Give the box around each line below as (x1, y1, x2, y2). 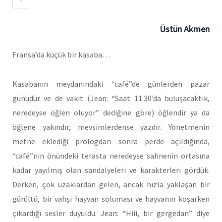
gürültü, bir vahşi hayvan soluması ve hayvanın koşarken (12, 193, 210, 204)
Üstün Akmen (160, 23, 210, 35)
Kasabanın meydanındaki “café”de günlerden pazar (12, 78, 210, 89)
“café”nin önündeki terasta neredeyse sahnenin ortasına (12, 150, 210, 161)
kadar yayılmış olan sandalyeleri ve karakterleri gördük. (12, 165, 210, 175)
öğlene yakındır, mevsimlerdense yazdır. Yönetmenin (12, 121, 210, 132)
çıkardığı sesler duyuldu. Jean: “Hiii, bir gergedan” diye (12, 208, 210, 218)
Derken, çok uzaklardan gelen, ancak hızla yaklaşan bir (12, 179, 210, 189)
